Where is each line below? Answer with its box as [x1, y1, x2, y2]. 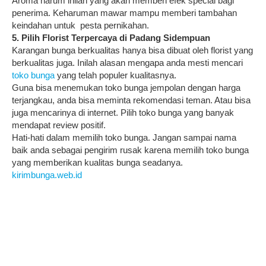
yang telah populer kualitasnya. [55, 69, 176, 80]
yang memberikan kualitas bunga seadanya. [12, 157, 183, 167]
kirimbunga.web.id [12, 169, 82, 180]
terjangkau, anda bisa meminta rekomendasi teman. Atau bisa [12, 94, 251, 105]
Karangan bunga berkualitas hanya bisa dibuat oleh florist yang [12, 45, 253, 55]
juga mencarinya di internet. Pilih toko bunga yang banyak [12, 107, 234, 118]
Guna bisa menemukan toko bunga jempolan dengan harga [12, 82, 240, 93]
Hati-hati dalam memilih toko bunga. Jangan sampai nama [12, 132, 236, 142]
